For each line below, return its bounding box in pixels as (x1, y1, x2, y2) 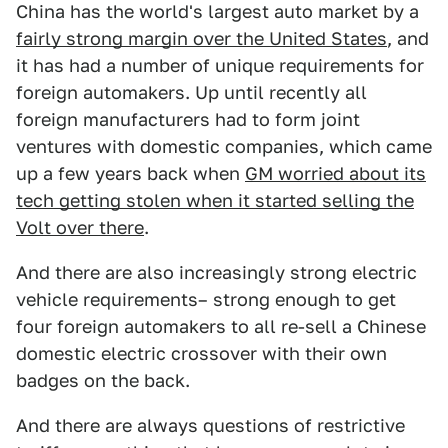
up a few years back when (16, 163, 245, 184)
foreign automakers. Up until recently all (16, 82, 367, 103)
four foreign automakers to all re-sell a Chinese (16, 316, 426, 337)
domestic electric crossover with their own (16, 343, 387, 364)
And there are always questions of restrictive (16, 415, 405, 436)
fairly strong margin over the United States (16, 28, 387, 49)
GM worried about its (245, 163, 426, 184)
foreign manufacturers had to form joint (16, 109, 360, 130)
